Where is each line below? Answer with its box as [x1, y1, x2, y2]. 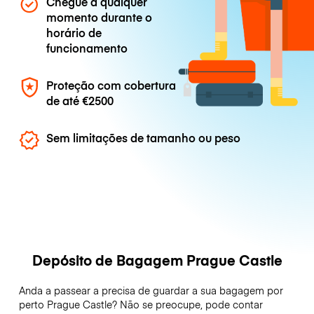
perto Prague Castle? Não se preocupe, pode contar [18, 297, 263, 312]
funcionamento [46, 39, 128, 55]
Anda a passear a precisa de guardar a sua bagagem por [18, 283, 283, 298]
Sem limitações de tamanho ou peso [46, 130, 241, 146]
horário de [46, 24, 102, 40]
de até [46, 92, 83, 108]
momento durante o [46, 8, 153, 25]
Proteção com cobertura [46, 76, 177, 93]
